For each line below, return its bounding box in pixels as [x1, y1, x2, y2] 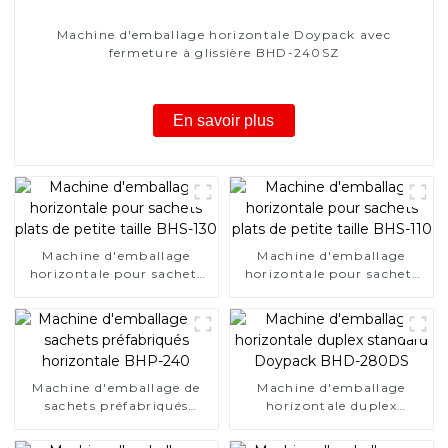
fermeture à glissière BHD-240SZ [108, 44, 340, 60]
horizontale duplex [266, 397, 397, 413]
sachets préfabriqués [44, 397, 189, 413]
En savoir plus [173, 111, 275, 129]
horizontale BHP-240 [41, 415, 192, 431]
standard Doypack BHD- [246, 415, 417, 431]
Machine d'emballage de [32, 379, 201, 395]
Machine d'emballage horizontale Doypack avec [56, 26, 392, 42]
